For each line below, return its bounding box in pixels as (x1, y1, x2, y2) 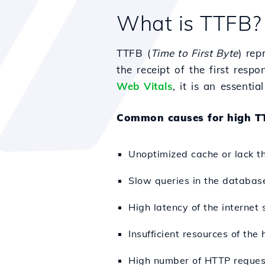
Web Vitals (117, 80, 173, 92)
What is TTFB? (117, 10, 261, 36)
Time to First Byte (150, 47, 238, 59)
